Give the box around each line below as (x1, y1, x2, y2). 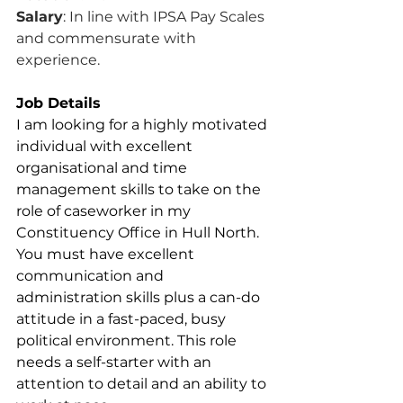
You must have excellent (16, 246, 198, 263)
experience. (16, 51, 100, 68)
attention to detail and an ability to (16, 375, 270, 392)
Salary (16, 8, 63, 25)
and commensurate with (16, 30, 200, 47)
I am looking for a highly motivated (16, 116, 271, 133)
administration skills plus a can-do (16, 289, 264, 306)
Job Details (16, 94, 101, 112)
